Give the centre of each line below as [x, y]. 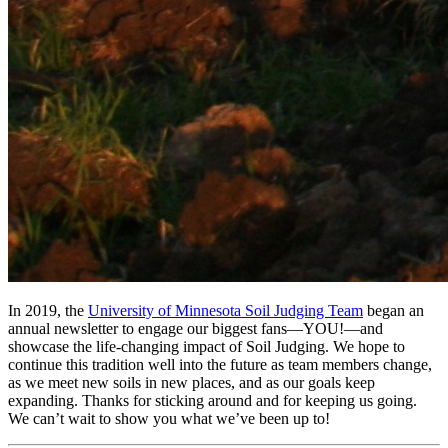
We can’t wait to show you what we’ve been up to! [169, 418]
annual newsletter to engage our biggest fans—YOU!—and [195, 328]
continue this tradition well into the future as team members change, [220, 364]
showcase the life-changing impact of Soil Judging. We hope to [206, 346]
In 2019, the [48, 310]
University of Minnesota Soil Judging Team [225, 310]
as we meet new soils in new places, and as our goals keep [191, 382]
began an [393, 310]
